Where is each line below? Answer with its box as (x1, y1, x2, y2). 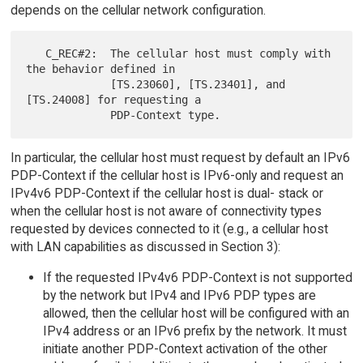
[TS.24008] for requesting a (26, 92, 202, 106)
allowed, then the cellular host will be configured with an (42, 305, 349, 321)
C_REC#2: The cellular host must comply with (26, 46, 46, 60)
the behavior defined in (26, 62, 176, 75)
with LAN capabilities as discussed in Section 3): (10, 238, 280, 254)
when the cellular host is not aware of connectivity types (10, 203, 322, 219)
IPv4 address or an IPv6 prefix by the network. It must (42, 322, 347, 339)
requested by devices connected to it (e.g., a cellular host (10, 220, 328, 237)
